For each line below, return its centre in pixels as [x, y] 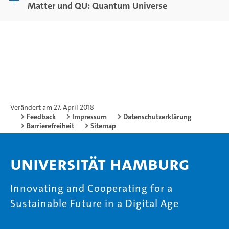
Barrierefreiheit [50, 126]
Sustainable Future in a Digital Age [95, 203]
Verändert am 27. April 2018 [52, 107]
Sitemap [103, 126]
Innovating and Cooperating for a [91, 188]
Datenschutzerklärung [157, 117]
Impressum [89, 117]
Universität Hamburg [100, 164]
